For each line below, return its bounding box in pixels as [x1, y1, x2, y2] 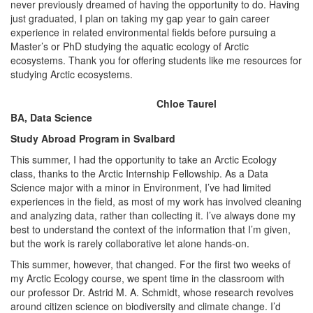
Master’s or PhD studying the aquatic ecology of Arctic [10, 39, 249, 53]
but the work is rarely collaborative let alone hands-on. [10, 236, 249, 250]
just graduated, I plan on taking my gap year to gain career [10, 11, 270, 25]
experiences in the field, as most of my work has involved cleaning [10, 194, 302, 208]
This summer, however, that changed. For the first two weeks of [10, 257, 291, 271]
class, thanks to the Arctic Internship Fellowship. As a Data [10, 166, 268, 180]
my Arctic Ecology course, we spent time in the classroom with [10, 271, 284, 285]
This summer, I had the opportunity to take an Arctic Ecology [10, 152, 277, 166]
